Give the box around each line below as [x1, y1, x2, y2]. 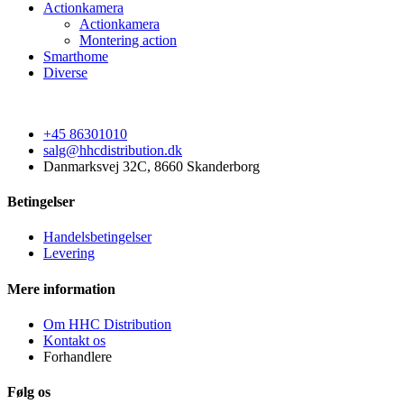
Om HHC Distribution [43, 316, 171, 332]
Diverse [43, 64, 87, 80]
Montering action [79, 32, 177, 48]
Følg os [7, 384, 50, 400]
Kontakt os [43, 332, 106, 348]
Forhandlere [43, 348, 112, 364]
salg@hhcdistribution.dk [43, 142, 182, 158]
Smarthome [43, 48, 108, 64]
